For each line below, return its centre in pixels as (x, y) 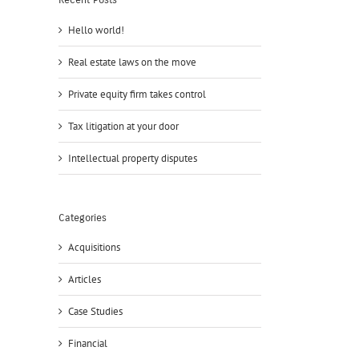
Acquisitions (94, 247)
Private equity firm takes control (137, 94)
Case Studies (95, 311)
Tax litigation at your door (123, 126)
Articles (85, 279)
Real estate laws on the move (132, 62)
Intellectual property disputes (133, 158)
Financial (88, 343)
